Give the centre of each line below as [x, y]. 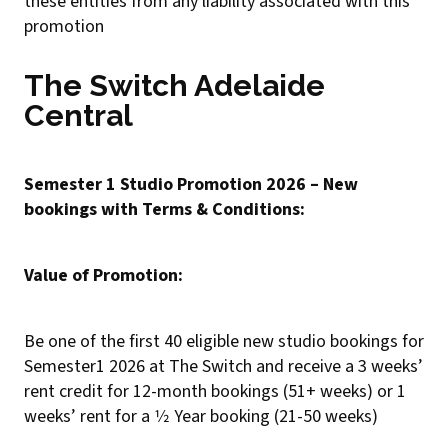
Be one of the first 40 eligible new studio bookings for [224, 341]
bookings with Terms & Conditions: [164, 209]
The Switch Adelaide [174, 85]
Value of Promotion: [103, 275]
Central [78, 115]
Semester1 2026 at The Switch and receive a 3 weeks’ [223, 366]
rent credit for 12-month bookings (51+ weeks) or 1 [215, 391]
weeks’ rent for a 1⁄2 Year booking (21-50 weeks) [201, 416]
